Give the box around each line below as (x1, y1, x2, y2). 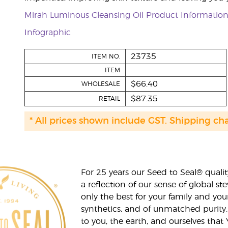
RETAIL (98, 96, 120, 102)
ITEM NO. (91, 53, 120, 60)
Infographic (24, 28, 71, 37)
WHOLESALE (81, 81, 120, 87)
